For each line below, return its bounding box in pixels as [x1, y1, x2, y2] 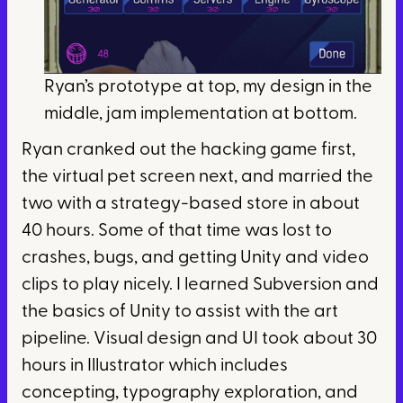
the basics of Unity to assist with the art [22, 303, 338, 322]
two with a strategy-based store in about [22, 195, 360, 214]
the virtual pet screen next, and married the [22, 168, 373, 187]
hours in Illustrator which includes [22, 357, 288, 376]
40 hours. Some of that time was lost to [22, 222, 332, 241]
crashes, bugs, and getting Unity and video [22, 249, 369, 268]
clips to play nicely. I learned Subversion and [22, 276, 379, 295]
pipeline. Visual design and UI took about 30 [22, 330, 377, 349]
